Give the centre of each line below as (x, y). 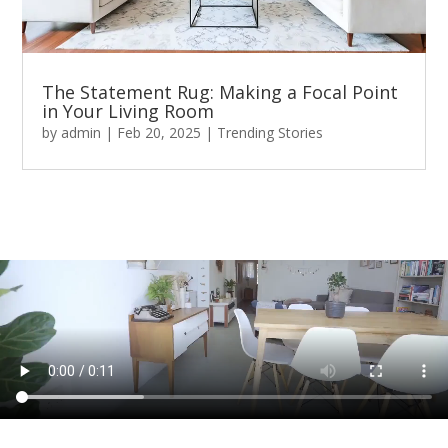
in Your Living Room (128, 110)
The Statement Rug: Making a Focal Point (220, 91)
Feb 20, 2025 (159, 132)
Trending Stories (270, 132)
